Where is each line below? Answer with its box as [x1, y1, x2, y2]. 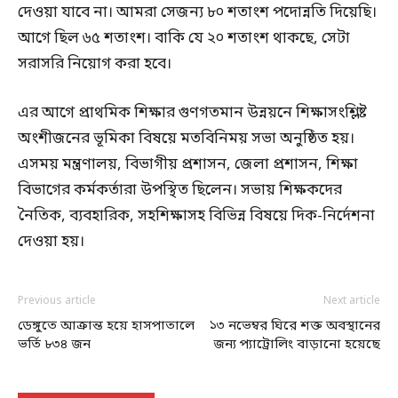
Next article [323, 294, 380, 309]
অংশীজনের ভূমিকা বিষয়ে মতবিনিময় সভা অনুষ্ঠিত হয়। [18, 129, 354, 150]
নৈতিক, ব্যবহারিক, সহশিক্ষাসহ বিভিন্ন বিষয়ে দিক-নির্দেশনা [18, 206, 375, 227]
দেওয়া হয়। [18, 232, 84, 253]
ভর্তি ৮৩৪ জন [18, 336, 91, 354]
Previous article [18, 294, 96, 309]
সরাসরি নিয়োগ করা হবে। [18, 54, 171, 76]
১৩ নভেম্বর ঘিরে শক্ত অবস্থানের [209, 317, 380, 336]
